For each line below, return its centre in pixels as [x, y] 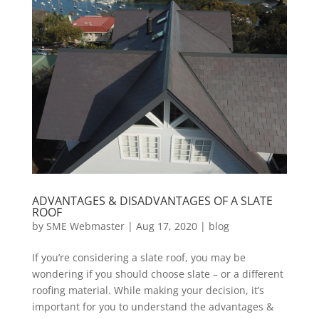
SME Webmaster [85, 226]
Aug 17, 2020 [166, 226]
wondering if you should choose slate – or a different [157, 274]
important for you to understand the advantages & [152, 307]
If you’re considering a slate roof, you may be [138, 258]
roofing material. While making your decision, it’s [148, 291]
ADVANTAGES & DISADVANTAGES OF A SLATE [152, 201]
